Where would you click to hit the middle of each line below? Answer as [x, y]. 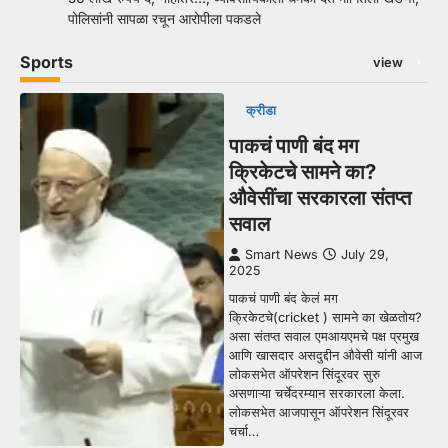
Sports [46, 61]
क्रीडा [260, 110]
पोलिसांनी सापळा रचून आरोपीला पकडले [164, 18]
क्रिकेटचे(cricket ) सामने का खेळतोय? [325, 316]
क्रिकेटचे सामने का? [302, 171]
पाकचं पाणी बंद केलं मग [283, 297]
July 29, [365, 254]
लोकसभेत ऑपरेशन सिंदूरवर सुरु [304, 373]
